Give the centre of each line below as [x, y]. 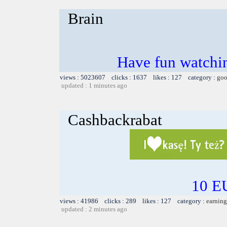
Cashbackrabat [115, 120]
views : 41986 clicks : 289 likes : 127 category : [133, 201]
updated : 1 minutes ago [94, 85]
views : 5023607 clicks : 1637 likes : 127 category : [138, 77]
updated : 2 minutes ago [94, 209]
